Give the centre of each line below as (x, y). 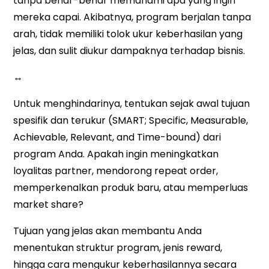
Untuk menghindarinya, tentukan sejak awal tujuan (132, 104)
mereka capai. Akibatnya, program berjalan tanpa (132, 17)
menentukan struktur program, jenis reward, (118, 248)
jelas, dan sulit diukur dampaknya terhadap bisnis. (129, 51)
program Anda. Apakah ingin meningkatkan (116, 154)
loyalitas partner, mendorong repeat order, (116, 171)
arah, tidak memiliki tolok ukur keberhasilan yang (128, 34)
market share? (49, 205)
